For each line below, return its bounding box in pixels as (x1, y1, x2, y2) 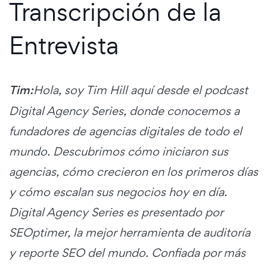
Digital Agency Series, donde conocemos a (9, 103, 240, 119)
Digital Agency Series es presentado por (9, 204, 223, 221)
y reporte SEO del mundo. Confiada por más (9, 245, 246, 261)
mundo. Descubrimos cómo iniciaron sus (9, 144, 228, 160)
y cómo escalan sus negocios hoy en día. (9, 184, 227, 200)
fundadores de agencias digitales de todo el (9, 123, 242, 139)
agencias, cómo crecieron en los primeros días (9, 164, 258, 180)
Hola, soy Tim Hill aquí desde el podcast (33, 82, 248, 98)
